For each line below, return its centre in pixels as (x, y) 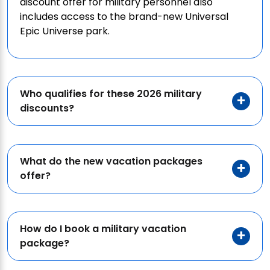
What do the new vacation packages (111, 161)
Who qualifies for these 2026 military (111, 93)
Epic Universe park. (65, 31)
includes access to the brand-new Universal (124, 16)
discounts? (47, 108)
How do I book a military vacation (103, 228)
